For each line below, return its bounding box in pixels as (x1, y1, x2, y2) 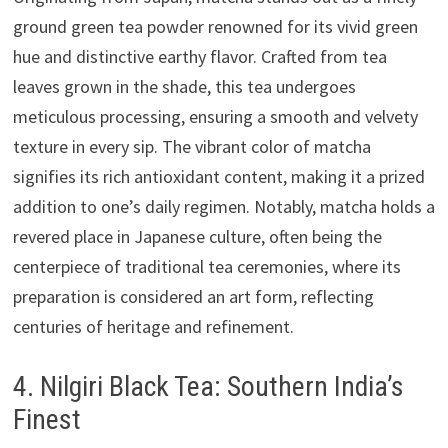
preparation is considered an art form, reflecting (12, 284, 374, 308)
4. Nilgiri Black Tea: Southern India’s (12, 369, 404, 403)
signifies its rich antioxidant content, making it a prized (12, 164, 425, 188)
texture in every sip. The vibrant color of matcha (12, 134, 371, 158)
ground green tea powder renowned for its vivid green (12, 14, 418, 38)
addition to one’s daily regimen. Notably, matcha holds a (12, 194, 435, 218)
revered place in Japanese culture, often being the (12, 224, 382, 248)
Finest (12, 402, 81, 436)
